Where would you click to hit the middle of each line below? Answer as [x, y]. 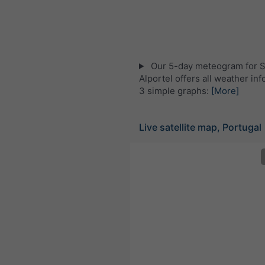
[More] [225, 91]
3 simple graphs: [175, 91]
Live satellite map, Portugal [200, 127]
